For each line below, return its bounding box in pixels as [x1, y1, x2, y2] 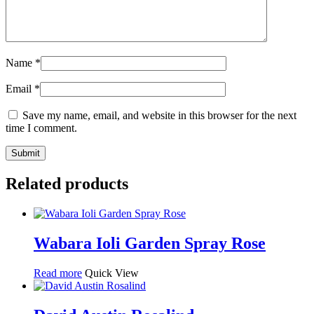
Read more [34, 266, 82, 279]
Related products [6, 175, 128, 193]
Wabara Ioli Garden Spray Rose [34, 234, 266, 253]
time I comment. [6, 122, 77, 135]
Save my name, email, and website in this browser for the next [22, 109, 296, 122]
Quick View [85, 266, 139, 279]
